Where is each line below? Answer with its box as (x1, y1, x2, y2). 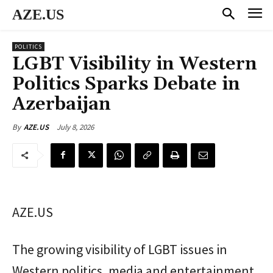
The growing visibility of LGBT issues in (12, 240, 227, 258)
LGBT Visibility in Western (12, 52, 257, 76)
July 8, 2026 (57, 121, 94, 132)
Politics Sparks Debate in (12, 72, 240, 96)
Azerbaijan (12, 92, 111, 116)
